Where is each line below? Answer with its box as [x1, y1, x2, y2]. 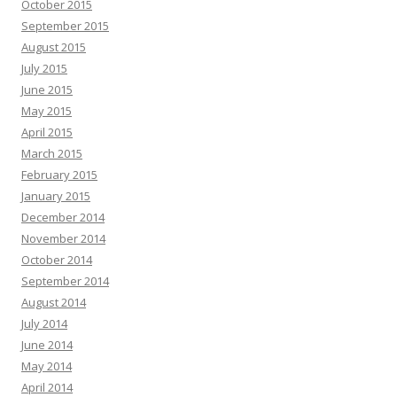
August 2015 [21, 39, 86, 55]
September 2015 [21, 18, 109, 34]
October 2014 [21, 252, 92, 268]
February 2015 [21, 167, 97, 183]
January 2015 [21, 188, 90, 204]
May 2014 [21, 358, 72, 374]
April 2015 [21, 124, 73, 140]
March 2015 [21, 145, 82, 161]
